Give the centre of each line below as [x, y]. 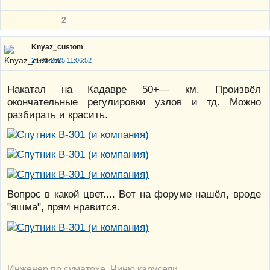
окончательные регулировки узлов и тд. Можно [134, 102]
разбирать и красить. [58, 115]
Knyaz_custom [57, 47]
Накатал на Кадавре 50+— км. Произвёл [134, 89]
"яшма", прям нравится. [64, 207]
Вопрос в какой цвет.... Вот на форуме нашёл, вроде [134, 194]
